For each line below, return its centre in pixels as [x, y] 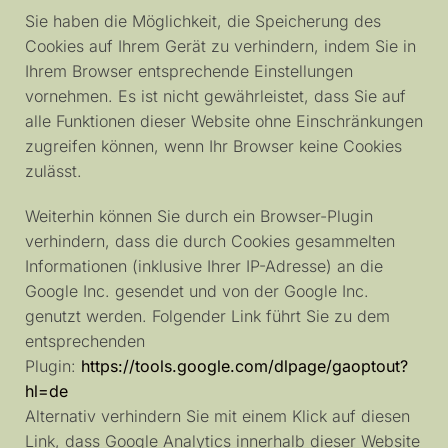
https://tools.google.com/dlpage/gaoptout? [244, 365]
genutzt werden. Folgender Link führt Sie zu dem [207, 315]
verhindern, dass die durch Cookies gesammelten [210, 240]
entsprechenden [85, 340]
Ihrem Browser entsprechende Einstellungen [189, 71]
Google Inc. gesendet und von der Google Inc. [197, 290]
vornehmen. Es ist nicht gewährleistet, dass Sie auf [215, 96]
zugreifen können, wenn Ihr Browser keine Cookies [213, 146]
